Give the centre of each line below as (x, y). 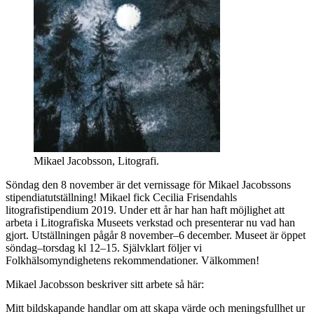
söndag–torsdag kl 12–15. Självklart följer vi (104, 247)
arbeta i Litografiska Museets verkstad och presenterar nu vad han (150, 222)
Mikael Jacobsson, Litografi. (96, 161)
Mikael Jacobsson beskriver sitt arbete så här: (105, 284)
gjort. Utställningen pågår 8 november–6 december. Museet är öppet (156, 235)
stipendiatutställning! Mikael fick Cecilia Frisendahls (121, 197)
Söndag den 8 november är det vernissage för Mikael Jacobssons (148, 184)
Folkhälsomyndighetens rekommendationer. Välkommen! (132, 260)
